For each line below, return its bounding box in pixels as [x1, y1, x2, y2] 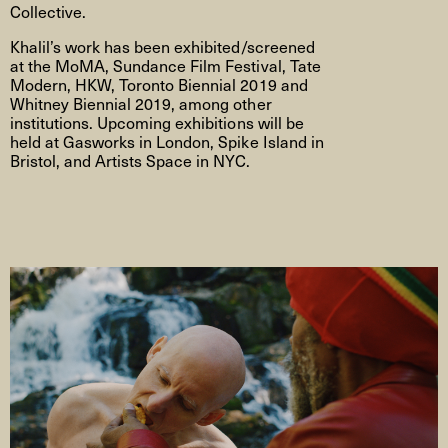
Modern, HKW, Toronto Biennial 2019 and [10, 72, 308, 97]
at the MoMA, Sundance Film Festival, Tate [10, 53, 321, 78]
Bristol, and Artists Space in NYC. [10, 148, 250, 173]
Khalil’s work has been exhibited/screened [10, 34, 315, 59]
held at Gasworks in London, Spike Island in [10, 129, 324, 154]
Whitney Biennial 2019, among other [10, 91, 272, 116]
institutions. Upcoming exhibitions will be [10, 110, 304, 135]
